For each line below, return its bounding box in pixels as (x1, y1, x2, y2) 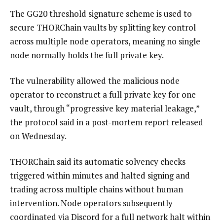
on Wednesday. (10, 130, 67, 142)
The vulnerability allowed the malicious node (10, 74, 180, 86)
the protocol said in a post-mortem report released (10, 116, 203, 128)
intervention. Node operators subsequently (10, 197, 173, 209)
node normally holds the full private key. (10, 49, 164, 61)
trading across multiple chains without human (10, 183, 183, 195)
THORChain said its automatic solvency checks (10, 155, 185, 167)
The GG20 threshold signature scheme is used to (10, 8, 192, 20)
